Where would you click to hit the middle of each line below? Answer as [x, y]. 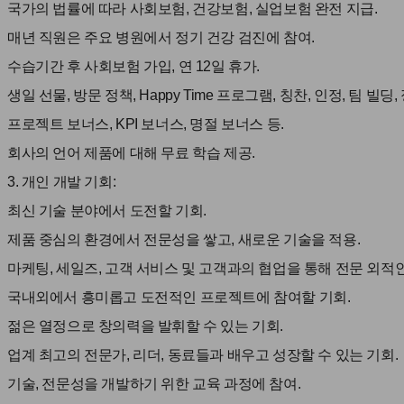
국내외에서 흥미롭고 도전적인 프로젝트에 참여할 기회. [179, 297]
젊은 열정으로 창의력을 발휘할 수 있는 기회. [146, 326]
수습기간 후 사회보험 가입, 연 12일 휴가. [134, 66]
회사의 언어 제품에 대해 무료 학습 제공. [131, 153]
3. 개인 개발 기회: [62, 182]
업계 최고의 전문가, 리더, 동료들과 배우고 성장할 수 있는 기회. [203, 355]
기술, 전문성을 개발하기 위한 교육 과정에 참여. [154, 384]
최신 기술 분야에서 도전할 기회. [107, 211]
